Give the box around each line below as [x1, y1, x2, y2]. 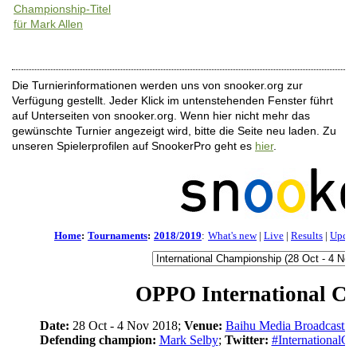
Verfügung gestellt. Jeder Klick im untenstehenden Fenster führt [12, 94, 333, 107]
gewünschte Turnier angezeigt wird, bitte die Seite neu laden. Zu [12, 124, 336, 137]
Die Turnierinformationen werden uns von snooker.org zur [12, 79, 303, 92]
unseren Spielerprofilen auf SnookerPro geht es [12, 139, 255, 152]
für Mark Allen [14, 18, 83, 30]
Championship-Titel [14, 2, 111, 15]
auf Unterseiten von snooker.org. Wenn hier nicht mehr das [12, 109, 310, 122]
